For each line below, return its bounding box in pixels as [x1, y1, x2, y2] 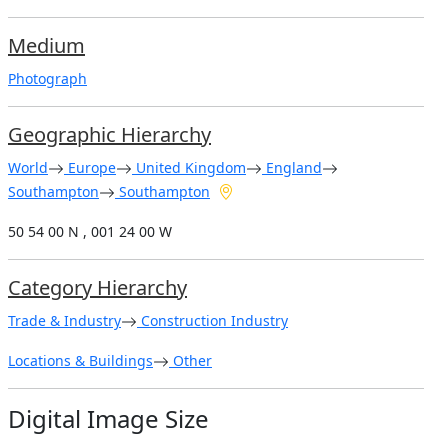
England [262, 157, 322, 177]
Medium [8, 31, 85, 59]
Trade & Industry [8, 310, 121, 330]
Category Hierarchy [8, 273, 187, 301]
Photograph [8, 68, 87, 88]
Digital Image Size [8, 401, 209, 435]
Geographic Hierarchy [8, 120, 211, 148]
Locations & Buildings [8, 350, 153, 370]
